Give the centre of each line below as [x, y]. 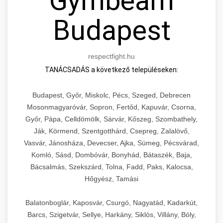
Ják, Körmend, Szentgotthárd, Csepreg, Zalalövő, [111, 131]
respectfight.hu [111, 56]
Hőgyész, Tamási [111, 178]
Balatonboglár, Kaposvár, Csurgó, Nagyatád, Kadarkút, [111, 202]
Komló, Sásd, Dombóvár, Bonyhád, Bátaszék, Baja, [111, 155]
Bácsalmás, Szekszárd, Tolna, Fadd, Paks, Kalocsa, [111, 167]
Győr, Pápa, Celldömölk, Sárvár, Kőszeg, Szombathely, [111, 119]
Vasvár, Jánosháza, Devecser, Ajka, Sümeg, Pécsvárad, [111, 143]
